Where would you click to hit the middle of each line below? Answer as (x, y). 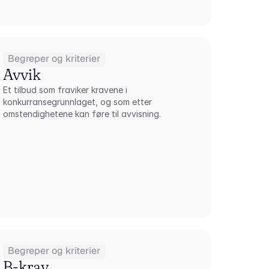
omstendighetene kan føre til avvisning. (82, 114)
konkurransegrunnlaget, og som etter (78, 102)
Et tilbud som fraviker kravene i (65, 90)
